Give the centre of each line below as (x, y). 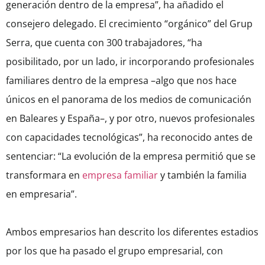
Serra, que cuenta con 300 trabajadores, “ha (104, 43)
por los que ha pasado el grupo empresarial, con (114, 251)
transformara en (43, 175)
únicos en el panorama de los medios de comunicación (129, 100)
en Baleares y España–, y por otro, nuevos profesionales (130, 119)
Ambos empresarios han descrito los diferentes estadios (132, 232)
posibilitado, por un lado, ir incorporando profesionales (130, 62)
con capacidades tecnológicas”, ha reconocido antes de (129, 138)
